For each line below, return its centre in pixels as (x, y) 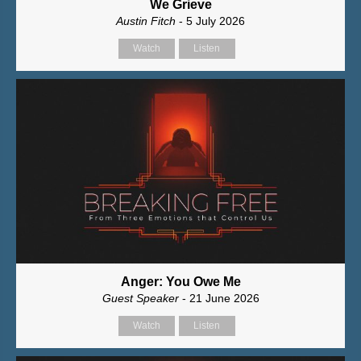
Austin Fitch (146, 21)
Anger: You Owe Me (180, 282)
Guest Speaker (142, 299)
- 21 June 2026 (220, 299)
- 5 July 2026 (210, 21)
